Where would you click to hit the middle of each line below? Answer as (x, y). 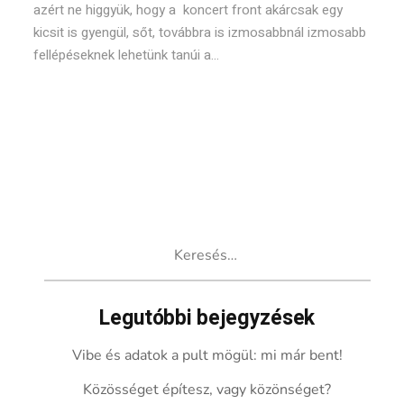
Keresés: (71, 241)
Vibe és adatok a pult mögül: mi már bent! (207, 355)
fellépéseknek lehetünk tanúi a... (127, 55)
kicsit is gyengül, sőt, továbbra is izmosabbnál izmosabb (200, 32)
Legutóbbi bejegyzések (207, 318)
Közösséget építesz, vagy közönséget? (207, 390)
